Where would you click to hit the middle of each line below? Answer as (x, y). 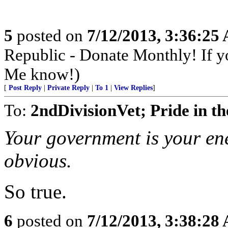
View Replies (133, 88)
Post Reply (25, 88)
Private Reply (68, 88)
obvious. (38, 161)
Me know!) (42, 74)
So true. (35, 192)
